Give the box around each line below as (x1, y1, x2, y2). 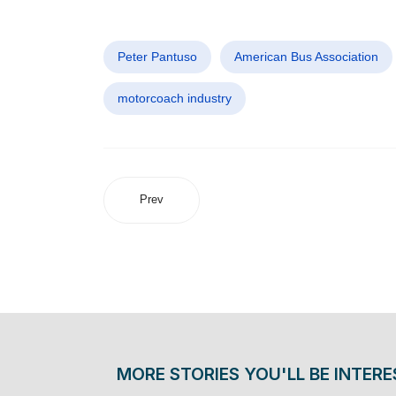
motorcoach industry (118, 91, 232, 105)
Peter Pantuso (118, 49, 197, 64)
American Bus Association (234, 49, 378, 64)
